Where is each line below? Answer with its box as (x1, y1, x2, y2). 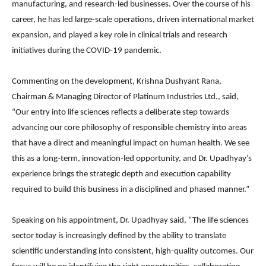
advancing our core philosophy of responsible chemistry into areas (12, 123, 247, 133)
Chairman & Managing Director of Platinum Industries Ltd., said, (12, 93, 239, 102)
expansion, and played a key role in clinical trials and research (12, 31, 227, 40)
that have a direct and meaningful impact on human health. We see (12, 139, 249, 148)
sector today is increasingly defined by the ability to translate (12, 232, 226, 241)
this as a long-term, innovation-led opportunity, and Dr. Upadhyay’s (12, 154, 252, 164)
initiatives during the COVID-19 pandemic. (12, 46, 161, 56)
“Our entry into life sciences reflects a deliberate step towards (12, 108, 229, 118)
